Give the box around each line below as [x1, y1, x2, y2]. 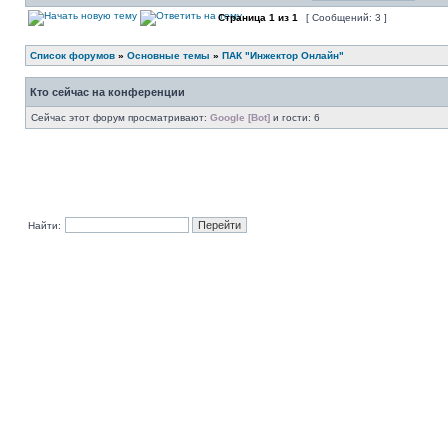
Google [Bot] [210, 112, 270, 123]
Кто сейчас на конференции [30, 86, 185, 98]
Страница [215, 12, 269, 23]
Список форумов [30, 50, 115, 61]
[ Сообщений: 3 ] [303, 12, 390, 23]
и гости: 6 [270, 112, 320, 123]
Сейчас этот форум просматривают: [31, 112, 210, 123]
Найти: [28, 220, 61, 231]
